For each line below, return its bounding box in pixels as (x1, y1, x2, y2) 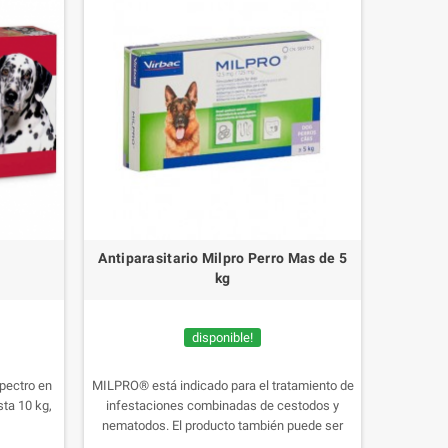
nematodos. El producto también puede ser (102, 417, 344, 433)
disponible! (192, 329, 254, 345)
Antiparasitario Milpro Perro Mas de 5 (98, 249, 347, 266)
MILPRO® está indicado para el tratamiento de (91, 377, 354, 393)
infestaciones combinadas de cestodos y (106, 397, 340, 413)
